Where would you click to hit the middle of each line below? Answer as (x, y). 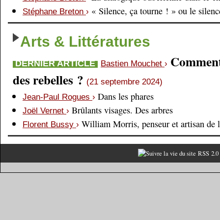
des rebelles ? (50, 80)
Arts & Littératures (85, 41)
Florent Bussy (49, 124)
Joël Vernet (44, 111)
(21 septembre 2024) (124, 82)
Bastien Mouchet (133, 64)
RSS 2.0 (207, 153)
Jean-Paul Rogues (57, 97)
